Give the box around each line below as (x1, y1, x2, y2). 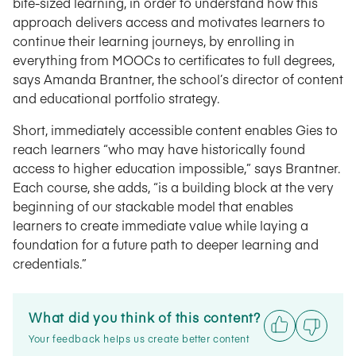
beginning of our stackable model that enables (13, 197, 293, 215)
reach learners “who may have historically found (13, 140, 305, 157)
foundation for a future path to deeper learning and (13, 235, 319, 253)
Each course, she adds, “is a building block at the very (13, 178, 334, 195)
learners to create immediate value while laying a (13, 216, 308, 234)
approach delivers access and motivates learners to (13, 13, 325, 30)
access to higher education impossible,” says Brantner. (13, 159, 340, 176)
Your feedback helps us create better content (29, 332, 250, 345)
